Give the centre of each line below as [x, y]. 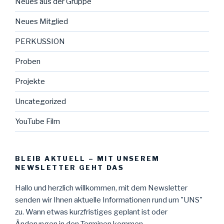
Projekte [30, 81]
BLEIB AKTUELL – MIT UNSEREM [87, 159]
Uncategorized [40, 101]
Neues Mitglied [41, 21]
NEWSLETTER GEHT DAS [69, 168]
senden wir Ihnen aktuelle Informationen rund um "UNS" [109, 200]
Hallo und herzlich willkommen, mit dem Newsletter [101, 188]
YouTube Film [37, 121]
